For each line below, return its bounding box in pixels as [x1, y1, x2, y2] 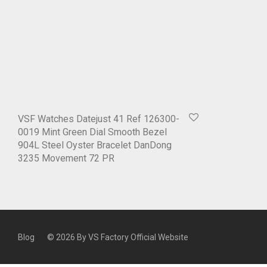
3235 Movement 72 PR [18, 153, 114, 164]
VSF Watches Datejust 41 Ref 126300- [18, 113, 179, 125]
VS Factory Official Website [88, 232, 188, 243]
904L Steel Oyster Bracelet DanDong [18, 139, 172, 151]
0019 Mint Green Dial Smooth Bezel [18, 126, 167, 138]
